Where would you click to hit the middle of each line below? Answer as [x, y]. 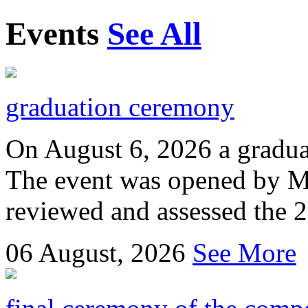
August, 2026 [115, 253]
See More [244, 253]
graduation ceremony [120, 107]
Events [56, 34]
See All [154, 34]
